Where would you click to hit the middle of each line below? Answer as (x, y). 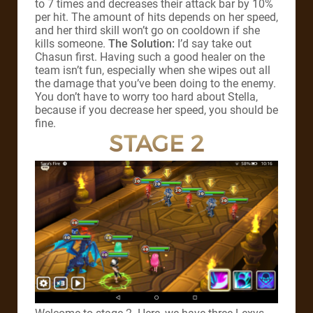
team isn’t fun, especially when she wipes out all (153, 70)
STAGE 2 (156, 143)
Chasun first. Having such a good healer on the (150, 57)
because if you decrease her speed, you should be (156, 110)
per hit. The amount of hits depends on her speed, (156, 17)
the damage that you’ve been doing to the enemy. (155, 83)
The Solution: (143, 43)
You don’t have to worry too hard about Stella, (146, 96)
